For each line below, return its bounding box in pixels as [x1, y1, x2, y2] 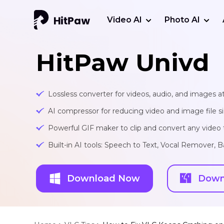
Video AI [106, 15, 142, 24]
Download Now [67, 172, 140, 184]
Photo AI [164, 15, 200, 24]
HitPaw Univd [36, 48, 209, 77]
